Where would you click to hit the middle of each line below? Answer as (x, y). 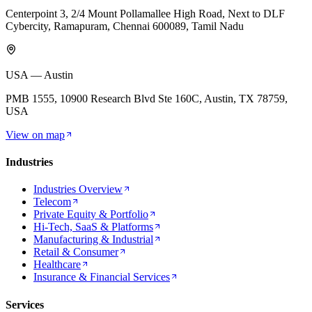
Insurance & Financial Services (102, 277)
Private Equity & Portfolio (91, 214)
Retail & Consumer (76, 252)
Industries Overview (78, 189)
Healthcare (57, 265)
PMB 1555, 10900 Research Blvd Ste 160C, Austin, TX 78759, (147, 98)
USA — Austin (39, 75)
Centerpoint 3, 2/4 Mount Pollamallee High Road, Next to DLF (145, 13)
